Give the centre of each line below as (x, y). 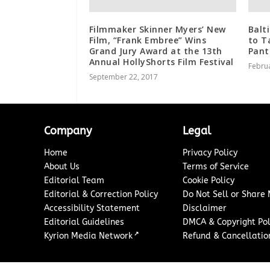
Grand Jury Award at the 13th (155, 51)
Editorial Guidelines (84, 222)
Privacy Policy (210, 152)
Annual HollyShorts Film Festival (161, 61)
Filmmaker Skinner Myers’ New (157, 29)
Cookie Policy (209, 180)
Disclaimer (205, 208)
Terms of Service (216, 166)
